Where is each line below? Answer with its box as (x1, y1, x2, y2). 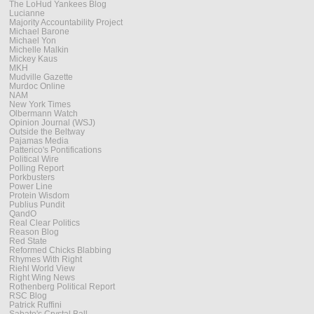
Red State (9, 236, 47, 246)
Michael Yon (9, 36, 56, 46)
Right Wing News (9, 273, 75, 282)
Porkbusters (9, 172, 55, 182)
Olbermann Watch (9, 109, 78, 118)
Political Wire (9, 154, 59, 164)
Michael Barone (9, 27, 69, 36)
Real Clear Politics (9, 218, 80, 228)
